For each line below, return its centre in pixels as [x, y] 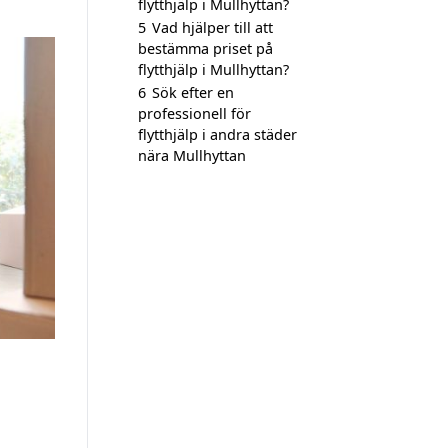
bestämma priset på [205, 48]
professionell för [194, 113]
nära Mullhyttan [192, 155]
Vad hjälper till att [212, 27]
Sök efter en [193, 92]
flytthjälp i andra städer [217, 134]
